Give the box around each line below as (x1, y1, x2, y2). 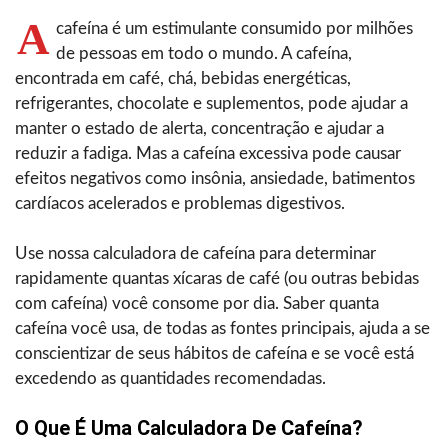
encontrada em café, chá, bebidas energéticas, (15, 70, 351, 88)
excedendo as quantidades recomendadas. (15, 370, 326, 388)
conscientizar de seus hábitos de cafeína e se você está (15, 345, 414, 363)
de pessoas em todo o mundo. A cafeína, (56, 45, 352, 63)
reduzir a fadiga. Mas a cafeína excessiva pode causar (15, 145, 401, 163)
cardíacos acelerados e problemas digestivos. (15, 195, 345, 213)
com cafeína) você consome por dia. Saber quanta (15, 295, 379, 313)
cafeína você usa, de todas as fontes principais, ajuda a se (15, 320, 430, 338)
